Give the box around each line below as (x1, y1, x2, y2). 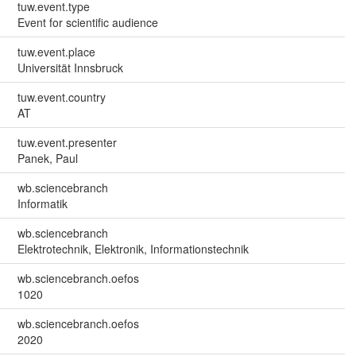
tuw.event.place (17, 43, 95, 60)
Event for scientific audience (17, 14, 158, 30)
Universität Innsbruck (17, 59, 123, 75)
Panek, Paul (17, 149, 78, 166)
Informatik (17, 195, 68, 211)
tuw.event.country (17, 88, 106, 105)
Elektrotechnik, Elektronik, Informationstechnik (17, 240, 249, 257)
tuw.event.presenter (17, 133, 117, 150)
